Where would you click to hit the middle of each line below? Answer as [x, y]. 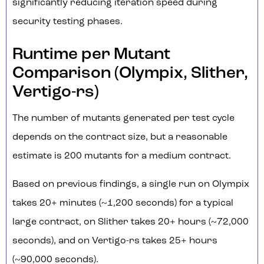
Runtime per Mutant [91, 55]
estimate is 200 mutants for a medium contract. [122, 156]
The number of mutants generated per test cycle [123, 119]
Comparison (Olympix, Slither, [130, 74]
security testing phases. [67, 22]
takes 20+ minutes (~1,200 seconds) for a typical [123, 204]
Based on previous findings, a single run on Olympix [131, 185]
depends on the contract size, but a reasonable [120, 138]
